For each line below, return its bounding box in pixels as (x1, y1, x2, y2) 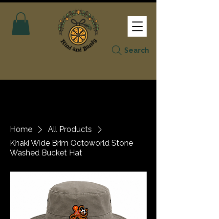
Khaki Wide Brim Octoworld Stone (10, 138, 133, 148)
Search (124, 46, 149, 54)
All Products (48, 124, 92, 134)
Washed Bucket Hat (10, 148, 82, 157)
